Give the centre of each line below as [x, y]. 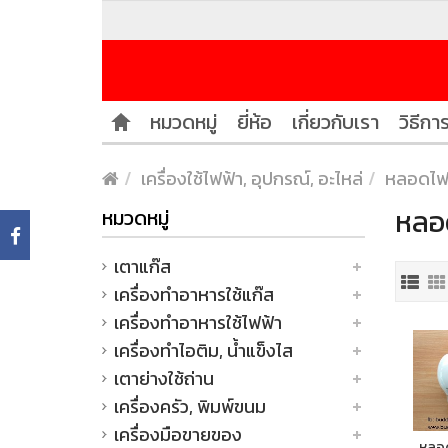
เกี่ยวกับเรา [335, 122]
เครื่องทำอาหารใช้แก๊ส [194, 294]
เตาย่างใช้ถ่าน [164, 378]
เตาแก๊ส [142, 266]
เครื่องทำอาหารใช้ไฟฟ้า [198, 322]
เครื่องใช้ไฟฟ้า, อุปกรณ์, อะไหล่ [252, 178]
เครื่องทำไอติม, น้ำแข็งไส [203, 350]
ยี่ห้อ [254, 122]
